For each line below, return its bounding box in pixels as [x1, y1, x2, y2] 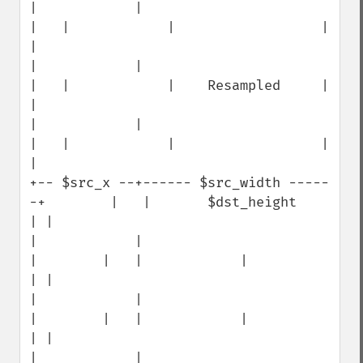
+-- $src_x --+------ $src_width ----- [29, 174, 329, 191]
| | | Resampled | [29, 77, 329, 94]
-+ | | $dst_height [29, 194, 297, 211]
